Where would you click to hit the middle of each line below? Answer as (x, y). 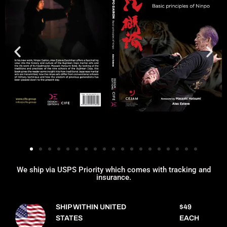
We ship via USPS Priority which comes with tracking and (113, 170)
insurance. (113, 178)
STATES (69, 218)
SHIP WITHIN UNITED (91, 207)
